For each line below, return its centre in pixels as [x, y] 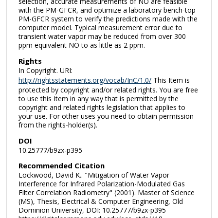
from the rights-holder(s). [58, 125]
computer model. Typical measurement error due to [100, 28]
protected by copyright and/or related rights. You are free [108, 90]
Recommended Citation [61, 166]
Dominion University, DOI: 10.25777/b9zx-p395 [92, 210]
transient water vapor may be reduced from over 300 [102, 36]
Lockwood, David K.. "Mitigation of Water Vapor [94, 175]
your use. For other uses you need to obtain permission [106, 116]
